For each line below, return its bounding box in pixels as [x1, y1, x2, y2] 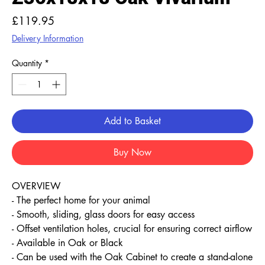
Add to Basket [104, 115, 161, 127]
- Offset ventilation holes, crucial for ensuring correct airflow [12, 222, 252, 235]
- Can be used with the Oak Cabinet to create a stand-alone [12, 251, 253, 263]
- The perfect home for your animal [12, 194, 150, 206]
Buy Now [114, 146, 151, 159]
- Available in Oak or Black [12, 237, 123, 249]
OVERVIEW [12, 180, 60, 192]
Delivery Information [12, 33, 83, 44]
